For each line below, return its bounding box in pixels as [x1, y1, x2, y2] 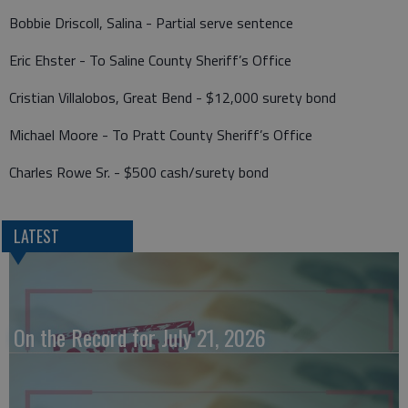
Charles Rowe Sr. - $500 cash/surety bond [9, 160, 269, 183]
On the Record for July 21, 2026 [14, 320, 266, 353]
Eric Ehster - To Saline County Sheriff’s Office [9, 48, 291, 71]
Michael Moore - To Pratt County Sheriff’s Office [9, 123, 312, 146]
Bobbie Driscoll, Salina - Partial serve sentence [9, 11, 293, 34]
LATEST [13, 223, 59, 248]
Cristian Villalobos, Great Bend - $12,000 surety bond [9, 86, 336, 108]
